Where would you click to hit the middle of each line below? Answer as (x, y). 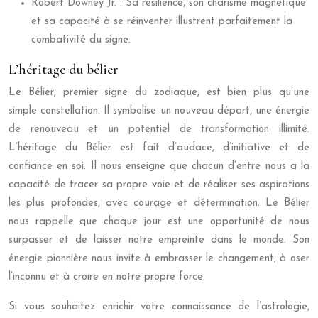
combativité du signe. (81, 40)
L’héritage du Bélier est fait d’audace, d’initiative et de (159, 148)
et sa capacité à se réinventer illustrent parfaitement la (162, 22)
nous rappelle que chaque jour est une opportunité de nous (159, 222)
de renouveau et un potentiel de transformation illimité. (159, 130)
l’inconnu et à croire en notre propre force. (107, 278)
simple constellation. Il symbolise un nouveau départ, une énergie (159, 111)
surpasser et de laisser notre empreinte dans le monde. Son (159, 241)
